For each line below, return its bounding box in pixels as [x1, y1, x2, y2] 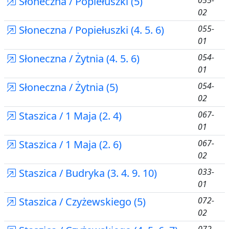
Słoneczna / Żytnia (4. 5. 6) [16, 52, 140, 65]
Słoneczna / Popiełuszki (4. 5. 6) [16, 23, 164, 37]
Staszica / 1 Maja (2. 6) [16, 138, 122, 151]
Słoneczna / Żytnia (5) [16, 80, 118, 94]
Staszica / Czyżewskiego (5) [16, 195, 146, 209]
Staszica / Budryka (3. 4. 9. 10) [16, 166, 157, 180]
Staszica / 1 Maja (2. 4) [16, 109, 122, 123]
